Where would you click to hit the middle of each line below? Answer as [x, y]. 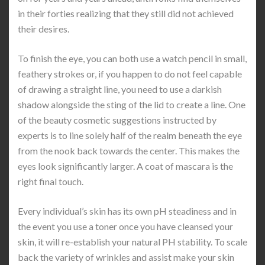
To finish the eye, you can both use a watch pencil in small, [132, 58]
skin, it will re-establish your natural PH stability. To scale [132, 242]
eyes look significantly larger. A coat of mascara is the [125, 166]
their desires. [43, 29]
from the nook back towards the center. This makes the [129, 151]
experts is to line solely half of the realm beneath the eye [130, 135]
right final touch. [51, 181]
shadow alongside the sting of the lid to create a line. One [132, 104]
